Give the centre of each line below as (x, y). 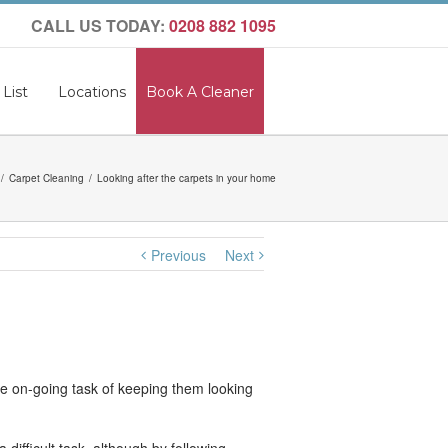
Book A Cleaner (199, 92)
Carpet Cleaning (46, 178)
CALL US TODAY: (100, 25)
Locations (91, 92)
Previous (178, 255)
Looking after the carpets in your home (186, 178)
